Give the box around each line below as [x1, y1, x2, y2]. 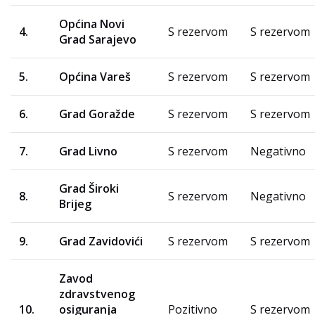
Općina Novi [59, 15, 124, 32]
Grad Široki [59, 180, 119, 196]
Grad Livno [59, 143, 117, 159]
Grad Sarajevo [59, 31, 136, 47]
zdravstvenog [59, 285, 135, 302]
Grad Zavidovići [59, 233, 143, 249]
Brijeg [59, 195, 91, 212]
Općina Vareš [59, 68, 131, 84]
